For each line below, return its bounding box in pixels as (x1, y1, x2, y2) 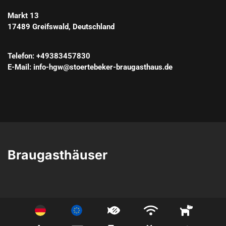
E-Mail (8, 63, 29, 72)
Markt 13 (8, 11, 39, 20)
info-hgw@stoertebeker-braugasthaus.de (33, 63, 173, 72)
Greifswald (32, 22, 69, 31)
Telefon (8, 51, 32, 61)
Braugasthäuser (8, 147, 107, 162)
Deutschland (73, 22, 115, 31)
